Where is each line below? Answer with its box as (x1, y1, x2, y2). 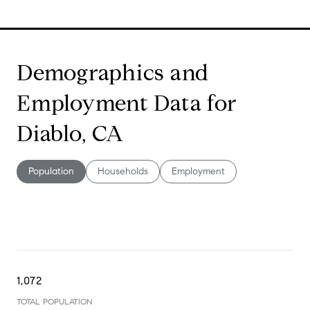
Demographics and (17, 58, 209, 86)
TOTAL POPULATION (17, 295, 93, 307)
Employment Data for (17, 89, 237, 117)
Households (98, 165, 148, 177)
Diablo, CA (17, 119, 124, 147)
